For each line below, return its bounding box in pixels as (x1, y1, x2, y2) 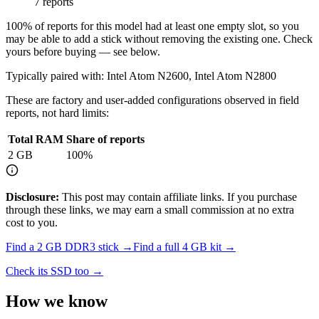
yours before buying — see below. (6, 45, 160, 58)
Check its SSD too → (6, 264, 103, 277)
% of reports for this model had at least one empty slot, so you (23, 19, 299, 32)
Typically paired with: (6, 69, 104, 82)
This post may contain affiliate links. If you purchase (62, 190, 297, 203)
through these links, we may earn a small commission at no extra (6, 203, 294, 216)
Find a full (133, 240, 182, 253)
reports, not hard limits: (6, 106, 109, 119)
